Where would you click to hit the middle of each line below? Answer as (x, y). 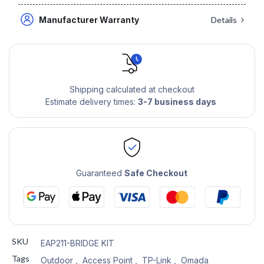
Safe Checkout (156, 173)
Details (225, 19)
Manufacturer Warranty (90, 19)
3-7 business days (177, 102)
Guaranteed (100, 173)
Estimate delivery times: (91, 102)
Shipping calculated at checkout (132, 90)
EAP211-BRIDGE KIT (77, 243)
